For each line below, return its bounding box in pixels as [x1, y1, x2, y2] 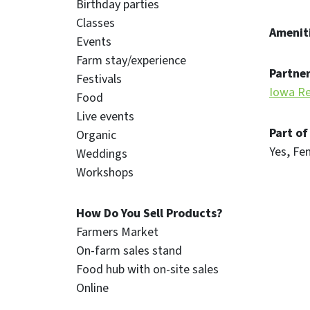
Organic [76, 126, 116, 144]
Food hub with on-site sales [76, 260, 219, 278]
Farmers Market [76, 223, 158, 241]
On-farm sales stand [76, 241, 182, 259]
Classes [76, 14, 115, 32]
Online [76, 279, 109, 297]
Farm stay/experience [76, 51, 186, 69]
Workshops [76, 163, 134, 181]
